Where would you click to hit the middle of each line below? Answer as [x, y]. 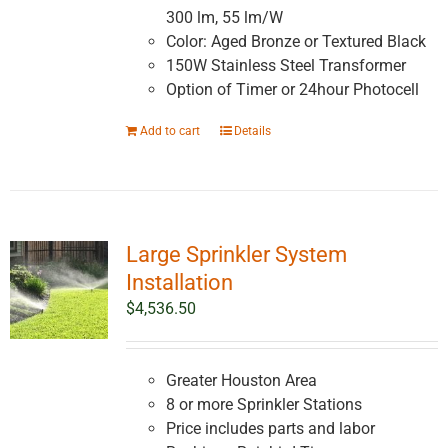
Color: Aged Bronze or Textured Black [295, 42]
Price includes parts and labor [270, 429]
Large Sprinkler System [236, 255]
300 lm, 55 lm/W [224, 18]
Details [252, 131]
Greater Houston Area [241, 381]
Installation [179, 283]
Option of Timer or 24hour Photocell [292, 90]
